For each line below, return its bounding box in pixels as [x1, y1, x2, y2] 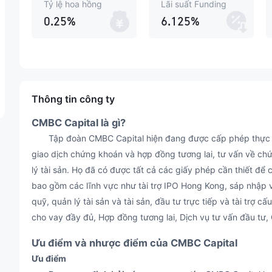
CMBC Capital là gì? [32, 117, 126, 129]
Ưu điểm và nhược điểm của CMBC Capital [32, 237, 237, 249]
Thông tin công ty [32, 93, 115, 105]
